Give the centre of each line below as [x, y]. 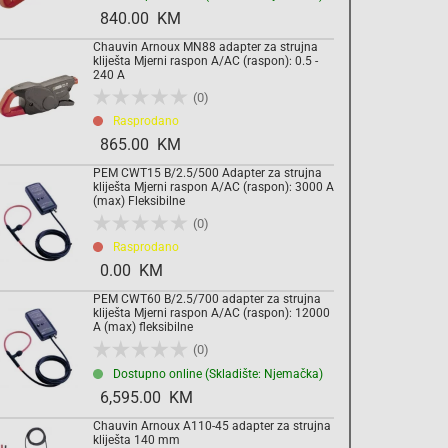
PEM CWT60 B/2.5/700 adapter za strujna [207, 299]
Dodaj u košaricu [183, 109]
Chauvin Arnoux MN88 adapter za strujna [205, 47]
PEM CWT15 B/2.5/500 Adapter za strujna [207, 173]
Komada [234, 38]
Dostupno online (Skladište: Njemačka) [218, 373]
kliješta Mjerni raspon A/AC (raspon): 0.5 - [205, 61]
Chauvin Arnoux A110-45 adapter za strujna [212, 425]
